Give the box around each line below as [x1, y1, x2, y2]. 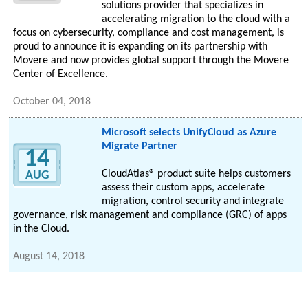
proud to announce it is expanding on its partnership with [13, 41, 268, 53]
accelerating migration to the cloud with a [101, 14, 290, 25]
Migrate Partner [101, 141, 177, 153]
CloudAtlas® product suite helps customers [101, 168, 291, 180]
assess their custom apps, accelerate [101, 182, 265, 194]
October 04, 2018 [13, 96, 91, 108]
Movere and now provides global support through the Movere [13, 55, 289, 67]
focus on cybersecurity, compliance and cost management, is [13, 27, 285, 39]
